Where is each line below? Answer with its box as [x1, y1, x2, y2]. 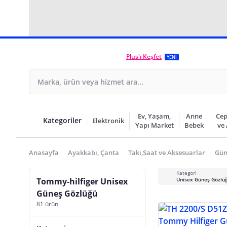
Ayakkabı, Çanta [68, 148, 120, 157]
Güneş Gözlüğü [36, 188, 98, 199]
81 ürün [36, 200, 58, 208]
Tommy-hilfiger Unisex [36, 176, 128, 187]
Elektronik [92, 116, 124, 125]
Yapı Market [135, 121, 174, 130]
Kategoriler [43, 116, 82, 125]
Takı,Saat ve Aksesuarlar [128, 148, 206, 157]
